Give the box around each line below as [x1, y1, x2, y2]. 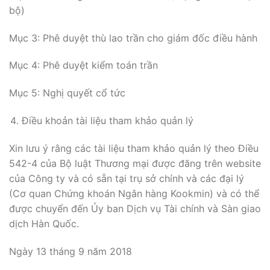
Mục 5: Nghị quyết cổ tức [9, 87, 125, 99]
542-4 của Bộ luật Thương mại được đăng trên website [9, 157, 261, 169]
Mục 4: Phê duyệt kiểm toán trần [9, 59, 158, 72]
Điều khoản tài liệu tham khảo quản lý [21, 114, 193, 127]
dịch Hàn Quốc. [9, 217, 79, 230]
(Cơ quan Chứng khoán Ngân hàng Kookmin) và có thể [9, 187, 259, 199]
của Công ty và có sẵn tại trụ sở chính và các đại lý [9, 172, 244, 184]
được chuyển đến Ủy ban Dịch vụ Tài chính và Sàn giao [9, 202, 261, 215]
